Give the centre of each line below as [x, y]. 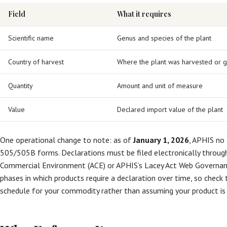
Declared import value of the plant [170, 109]
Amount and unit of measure [160, 86]
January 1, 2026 [161, 140]
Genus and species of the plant [164, 38]
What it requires [144, 14]
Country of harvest [36, 62]
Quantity [21, 86]
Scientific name [31, 38]
